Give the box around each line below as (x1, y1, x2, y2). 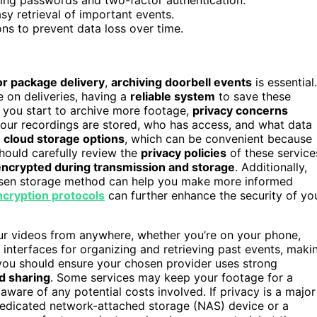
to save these (215, 88, 291, 103)
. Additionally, (235, 159, 307, 174)
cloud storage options (4, 131, 125, 146)
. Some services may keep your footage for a (50, 270, 293, 284)
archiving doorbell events (111, 74, 252, 89)
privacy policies (141, 145, 226, 160)
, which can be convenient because (125, 131, 312, 146)
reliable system (130, 88, 215, 103)
